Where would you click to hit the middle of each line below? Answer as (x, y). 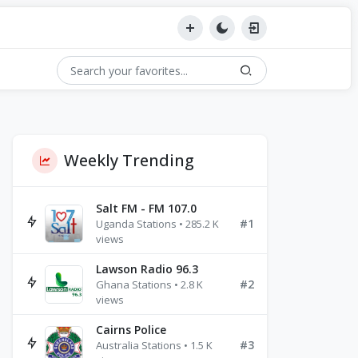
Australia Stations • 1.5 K (154, 345)
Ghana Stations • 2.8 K (149, 284)
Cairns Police (131, 330)
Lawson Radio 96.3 (147, 269)
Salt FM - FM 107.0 (146, 208)
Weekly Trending (129, 160)
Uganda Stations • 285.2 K (157, 224)
